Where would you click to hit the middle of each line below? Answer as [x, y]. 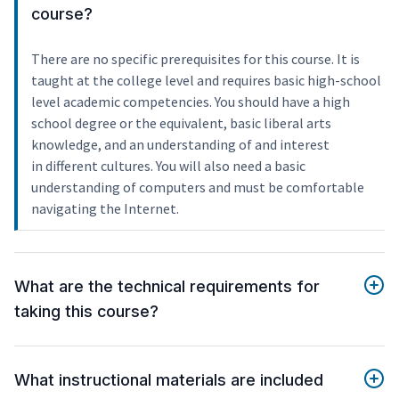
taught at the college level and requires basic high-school [206, 81]
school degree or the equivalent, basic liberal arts [181, 123]
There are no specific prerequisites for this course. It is [195, 59]
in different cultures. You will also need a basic [168, 166]
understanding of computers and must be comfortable [198, 187]
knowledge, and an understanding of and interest [180, 145]
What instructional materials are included [169, 380]
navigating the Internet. [105, 209]
